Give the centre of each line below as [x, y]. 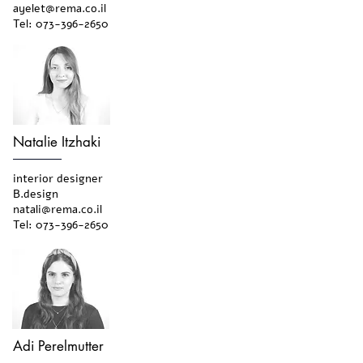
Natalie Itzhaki [57, 142]
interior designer [58, 179]
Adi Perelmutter [58, 346]
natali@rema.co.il [58, 209]
